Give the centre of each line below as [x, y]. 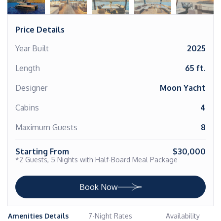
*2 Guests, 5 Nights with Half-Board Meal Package [96, 160]
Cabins [27, 108]
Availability [183, 216]
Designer [31, 88]
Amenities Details [38, 216]
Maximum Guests [46, 127]
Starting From [42, 151]
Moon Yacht [183, 88]
